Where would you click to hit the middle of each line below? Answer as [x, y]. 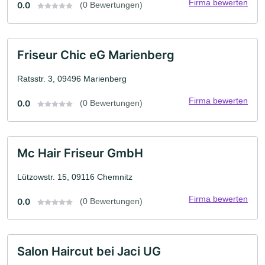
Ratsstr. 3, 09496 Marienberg [72, 79]
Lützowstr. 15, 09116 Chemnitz [75, 177]
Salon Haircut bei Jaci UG [89, 252]
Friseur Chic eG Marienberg [96, 55]
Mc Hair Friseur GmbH [80, 153]
